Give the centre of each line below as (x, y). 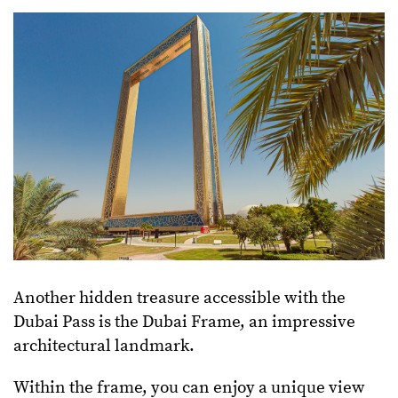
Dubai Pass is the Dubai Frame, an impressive (184, 322)
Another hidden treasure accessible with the (179, 298)
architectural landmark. (106, 346)
